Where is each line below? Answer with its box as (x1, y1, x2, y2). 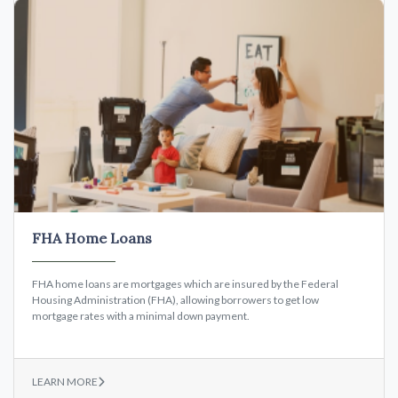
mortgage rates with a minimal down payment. (32, 309, 250, 323)
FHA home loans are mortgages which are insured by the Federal (32, 277, 338, 291)
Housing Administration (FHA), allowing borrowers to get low (32, 293, 319, 307)
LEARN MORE (32, 375, 98, 389)
